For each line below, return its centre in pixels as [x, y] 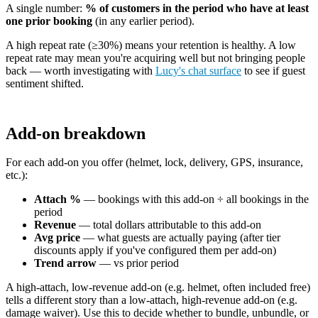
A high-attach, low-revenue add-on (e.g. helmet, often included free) [158, 287]
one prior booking [49, 21]
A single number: [45, 9]
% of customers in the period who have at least [197, 9]
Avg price [57, 238]
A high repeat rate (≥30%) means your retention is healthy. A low [151, 45]
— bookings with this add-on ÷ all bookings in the [195, 199]
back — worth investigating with [81, 71]
